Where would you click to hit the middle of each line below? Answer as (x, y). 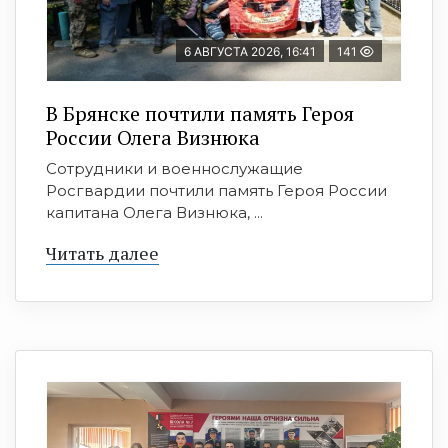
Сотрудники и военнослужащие (174, 168)
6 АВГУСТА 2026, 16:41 (250, 51)
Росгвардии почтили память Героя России (216, 190)
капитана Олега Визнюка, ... (154, 212)
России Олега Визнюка (153, 137)
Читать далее (102, 253)
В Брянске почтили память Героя (200, 113)
